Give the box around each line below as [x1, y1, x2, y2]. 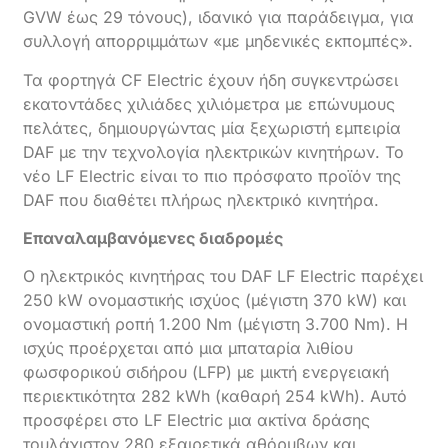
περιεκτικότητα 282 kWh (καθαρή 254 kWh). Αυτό [23, 386, 408, 407]
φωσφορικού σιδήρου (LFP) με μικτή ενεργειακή [23, 362, 390, 383]
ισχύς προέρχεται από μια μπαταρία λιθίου [23, 338, 354, 359]
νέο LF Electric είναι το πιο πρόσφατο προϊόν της [23, 165, 402, 186]
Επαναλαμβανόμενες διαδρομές [23, 228, 284, 249]
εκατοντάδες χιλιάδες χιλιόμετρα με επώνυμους [23, 93, 396, 114]
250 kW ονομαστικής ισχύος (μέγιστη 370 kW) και [23, 290, 407, 311]
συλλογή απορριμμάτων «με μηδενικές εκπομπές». [23, 31, 414, 52]
